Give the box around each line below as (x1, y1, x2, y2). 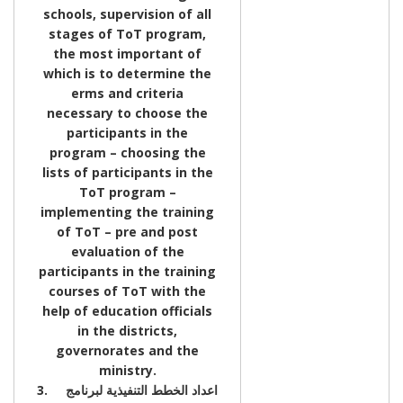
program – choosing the (49, 143, 206, 161)
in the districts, (77, 321, 177, 339)
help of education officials (42, 301, 212, 319)
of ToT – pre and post (57, 222, 198, 240)
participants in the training (39, 262, 216, 280)
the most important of (53, 44, 201, 62)
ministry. (98, 361, 157, 379)
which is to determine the (43, 64, 211, 82)
